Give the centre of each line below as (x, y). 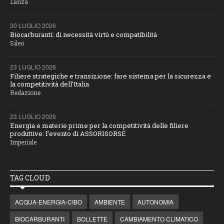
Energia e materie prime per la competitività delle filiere (99, 126)
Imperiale (23, 142)
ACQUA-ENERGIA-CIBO (48, 202)
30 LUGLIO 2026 (33, 25)
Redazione (25, 93)
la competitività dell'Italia (49, 84)
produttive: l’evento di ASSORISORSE (68, 134)
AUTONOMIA (155, 202)
